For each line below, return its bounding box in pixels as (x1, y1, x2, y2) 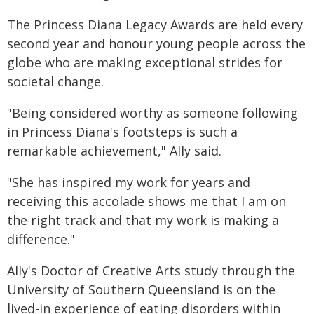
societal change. (7, 73, 104, 90)
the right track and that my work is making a (7, 212, 279, 228)
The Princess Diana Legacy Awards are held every (7, 16, 303, 33)
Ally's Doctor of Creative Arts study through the (7, 262, 295, 279)
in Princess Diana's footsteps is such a (7, 123, 238, 140)
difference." (7, 231, 75, 247)
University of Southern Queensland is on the (7, 281, 275, 298)
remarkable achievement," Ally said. (7, 142, 221, 159)
